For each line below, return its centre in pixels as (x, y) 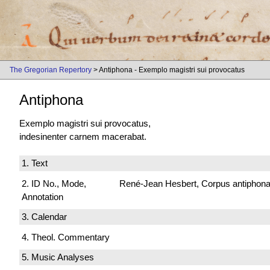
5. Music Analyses (58, 257)
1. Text (35, 163)
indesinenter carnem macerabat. (83, 137)
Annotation (42, 196)
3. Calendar (44, 217)
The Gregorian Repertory (51, 70)
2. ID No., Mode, (54, 183)
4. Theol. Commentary (66, 237)
